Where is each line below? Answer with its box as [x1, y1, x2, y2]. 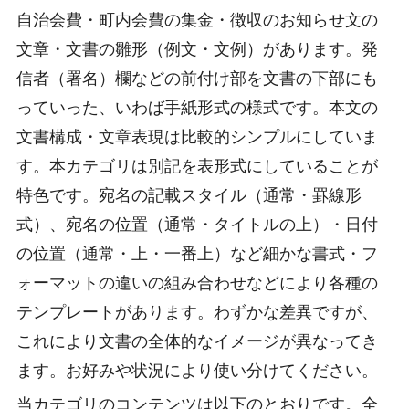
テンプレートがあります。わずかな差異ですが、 [16, 302, 378, 321]
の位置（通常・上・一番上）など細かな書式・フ [16, 244, 378, 263]
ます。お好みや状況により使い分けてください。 [16, 361, 378, 380]
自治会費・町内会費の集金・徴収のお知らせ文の [16, 10, 378, 29]
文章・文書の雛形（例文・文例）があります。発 [16, 39, 378, 58]
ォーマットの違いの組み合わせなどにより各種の [16, 273, 378, 292]
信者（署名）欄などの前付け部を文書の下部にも [16, 68, 378, 88]
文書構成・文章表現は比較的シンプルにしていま [16, 127, 378, 146]
